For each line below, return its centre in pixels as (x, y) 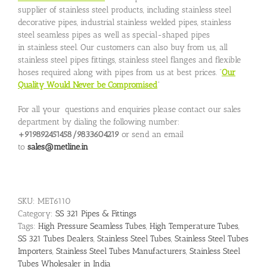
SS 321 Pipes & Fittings (96, 213)
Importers (35, 251)
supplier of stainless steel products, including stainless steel (125, 10)
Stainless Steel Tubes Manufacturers (121, 251)
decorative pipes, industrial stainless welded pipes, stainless (125, 22)
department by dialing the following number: (99, 122)
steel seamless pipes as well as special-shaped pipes (114, 35)
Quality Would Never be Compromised (88, 85)
